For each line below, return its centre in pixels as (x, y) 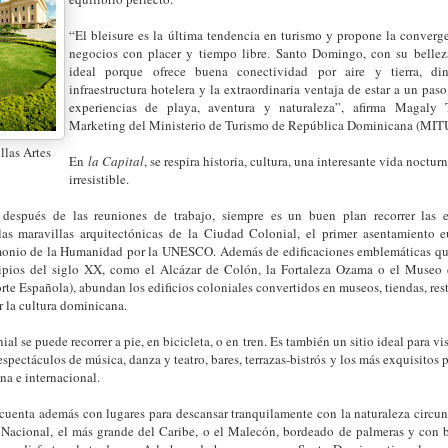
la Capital (116, 160)
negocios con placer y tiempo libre (168, 52)
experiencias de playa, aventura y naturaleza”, (211, 106)
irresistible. (99, 178)
